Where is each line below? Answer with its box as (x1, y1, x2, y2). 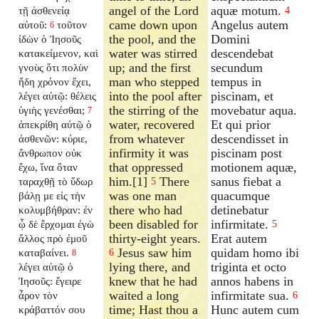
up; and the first (109, 60, 192, 75)
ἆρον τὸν (19, 288, 58, 301)
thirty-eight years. (109, 231, 202, 246)
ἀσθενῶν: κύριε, (19, 132, 88, 145)
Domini (211, 31, 251, 46)
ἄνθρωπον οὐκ (19, 146, 83, 159)
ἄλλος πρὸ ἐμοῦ (19, 231, 88, 244)
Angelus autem (211, 17, 289, 32)
